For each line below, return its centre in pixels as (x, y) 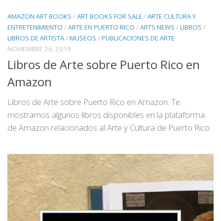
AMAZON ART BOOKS (39, 17)
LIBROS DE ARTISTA (36, 38)
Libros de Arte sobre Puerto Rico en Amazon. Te (94, 102)
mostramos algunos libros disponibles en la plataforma (106, 115)
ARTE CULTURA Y (172, 17)
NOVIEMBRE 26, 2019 (39, 49)
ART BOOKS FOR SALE (110, 17)
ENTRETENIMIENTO (35, 27)
